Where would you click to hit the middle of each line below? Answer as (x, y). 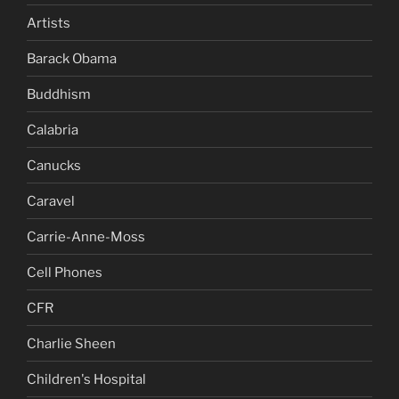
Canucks (54, 165)
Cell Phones (65, 272)
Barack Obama (72, 58)
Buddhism (59, 94)
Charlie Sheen (71, 343)
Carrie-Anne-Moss (86, 236)
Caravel (51, 201)
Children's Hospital (86, 379)
